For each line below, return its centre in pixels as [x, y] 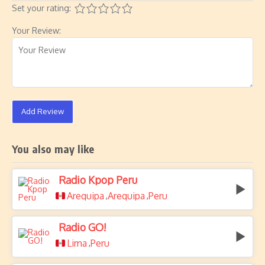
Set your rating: [41, 8]
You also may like [53, 149]
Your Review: [36, 30]
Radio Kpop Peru [98, 180]
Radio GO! [83, 227]
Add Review [43, 111]
